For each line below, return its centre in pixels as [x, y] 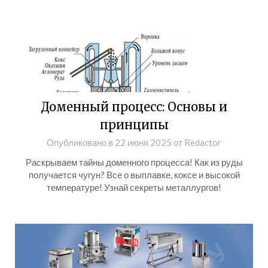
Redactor [203, 142]
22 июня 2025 [143, 142]
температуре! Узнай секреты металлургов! [134, 187]
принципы [134, 125]
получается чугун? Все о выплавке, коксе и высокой [134, 175]
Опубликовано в [81, 142]
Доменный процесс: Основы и [134, 107]
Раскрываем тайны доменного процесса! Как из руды [134, 162]
